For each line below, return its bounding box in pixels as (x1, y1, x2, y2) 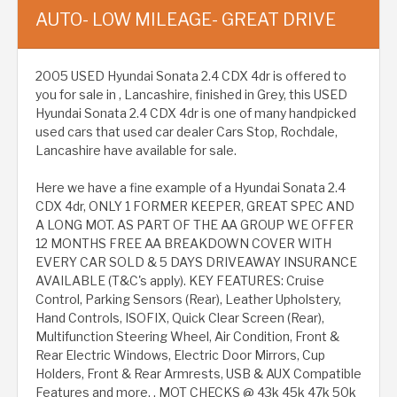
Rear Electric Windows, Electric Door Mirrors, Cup (35, 347, 325, 363)
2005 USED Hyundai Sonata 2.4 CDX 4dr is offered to (35, 68, 346, 84)
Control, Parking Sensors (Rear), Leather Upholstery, (35, 292, 341, 307)
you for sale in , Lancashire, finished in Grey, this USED (35, 87, 347, 103)
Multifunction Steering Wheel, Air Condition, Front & (35, 329, 339, 345)
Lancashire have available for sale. (35, 143, 237, 159)
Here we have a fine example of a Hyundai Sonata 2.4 (35, 180, 346, 196)
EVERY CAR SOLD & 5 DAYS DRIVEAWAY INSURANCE (35, 254, 357, 270)
